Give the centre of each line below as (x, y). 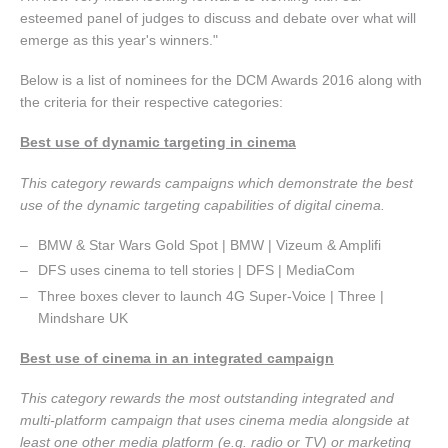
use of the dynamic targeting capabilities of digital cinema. (202, 204)
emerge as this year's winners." (119, 40)
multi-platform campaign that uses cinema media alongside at (214, 420)
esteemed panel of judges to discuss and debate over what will (218, 18)
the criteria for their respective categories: (151, 102)
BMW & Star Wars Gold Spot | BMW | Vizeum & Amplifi (210, 244)
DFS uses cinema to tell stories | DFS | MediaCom (197, 270)
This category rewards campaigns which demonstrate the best (216, 182)
